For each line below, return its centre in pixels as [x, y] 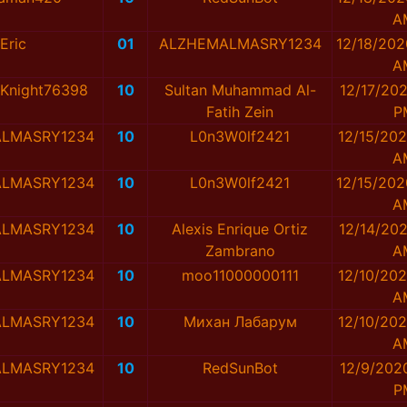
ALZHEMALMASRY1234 [240, 44]
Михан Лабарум [240, 322]
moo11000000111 [240, 276]
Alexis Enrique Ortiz [240, 229]
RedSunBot [240, 368]
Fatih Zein [240, 112]
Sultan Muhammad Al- [240, 90]
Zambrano [240, 251]
